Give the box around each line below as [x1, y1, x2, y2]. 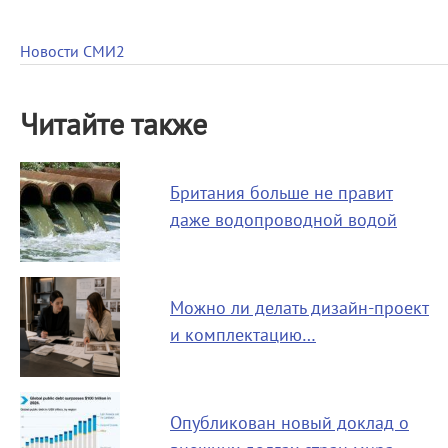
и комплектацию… [170, 325, 316, 346]
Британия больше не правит [170, 183, 393, 204]
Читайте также [20, 108, 207, 143]
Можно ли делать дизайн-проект [170, 298, 429, 319]
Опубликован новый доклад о [170, 413, 409, 434]
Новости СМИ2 [20, 43, 125, 61]
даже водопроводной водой [170, 210, 397, 231]
